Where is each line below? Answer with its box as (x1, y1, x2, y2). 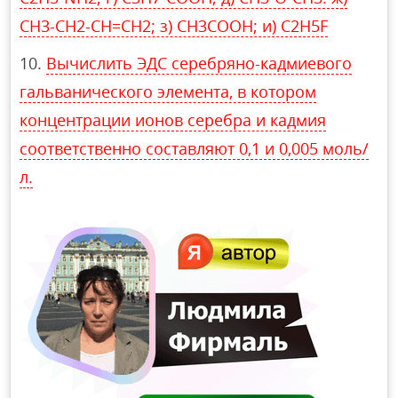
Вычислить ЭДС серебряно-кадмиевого (46, 52, 353, 75)
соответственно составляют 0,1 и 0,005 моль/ (20, 138, 370, 160)
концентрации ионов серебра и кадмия (20, 109, 327, 131)
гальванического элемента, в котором (20, 81, 317, 103)
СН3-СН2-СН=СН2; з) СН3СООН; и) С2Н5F (20, 15, 329, 37)
